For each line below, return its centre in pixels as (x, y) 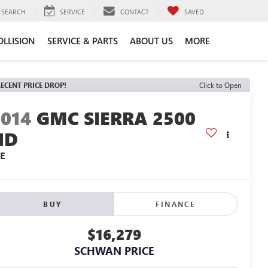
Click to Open (220, 85)
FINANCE (176, 204)
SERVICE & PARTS (83, 40)
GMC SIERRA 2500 (116, 118)
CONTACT (135, 11)
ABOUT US (151, 40)
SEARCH (13, 11)
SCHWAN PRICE (114, 251)
